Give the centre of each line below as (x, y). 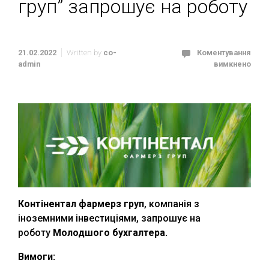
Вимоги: (37, 257)
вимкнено (232, 64)
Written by (85, 53)
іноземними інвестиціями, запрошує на (109, 219)
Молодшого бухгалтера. (109, 233)
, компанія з (172, 204)
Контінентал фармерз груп (81, 204)
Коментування (224, 53)
